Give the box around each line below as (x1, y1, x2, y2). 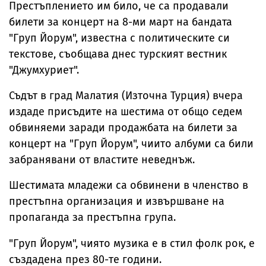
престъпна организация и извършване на (9, 194, 224, 208)
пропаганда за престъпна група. (9, 210, 176, 224)
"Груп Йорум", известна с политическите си (9, 31, 230, 45)
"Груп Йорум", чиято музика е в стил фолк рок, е (9, 236, 255, 250)
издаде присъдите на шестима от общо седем (9, 104, 242, 118)
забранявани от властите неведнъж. (9, 153, 195, 166)
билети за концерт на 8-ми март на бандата (9, 15, 232, 28)
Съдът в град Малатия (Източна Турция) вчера (9, 88, 243, 102)
